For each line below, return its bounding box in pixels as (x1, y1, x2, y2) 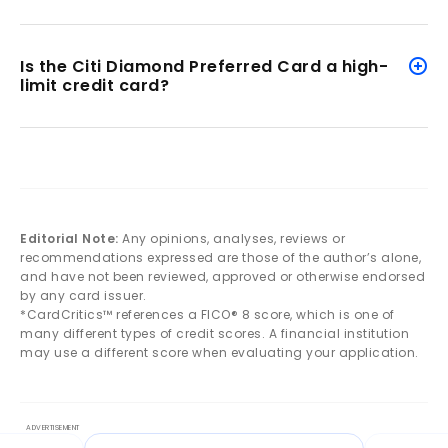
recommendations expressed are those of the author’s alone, (20, 248, 421, 266)
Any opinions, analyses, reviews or (118, 229, 345, 247)
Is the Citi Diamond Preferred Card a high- (20, 54, 388, 78)
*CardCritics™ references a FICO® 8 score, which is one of (20, 305, 395, 323)
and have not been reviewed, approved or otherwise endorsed (20, 267, 425, 285)
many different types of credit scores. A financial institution (20, 324, 409, 342)
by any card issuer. (20, 286, 147, 304)
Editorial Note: (20, 229, 119, 247)
